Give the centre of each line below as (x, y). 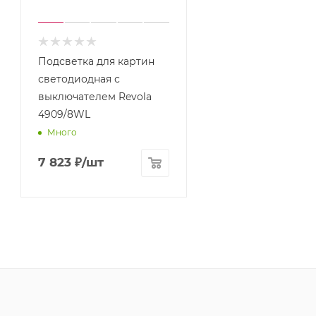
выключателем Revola (95, 96)
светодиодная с (79, 79)
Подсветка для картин (96, 61)
